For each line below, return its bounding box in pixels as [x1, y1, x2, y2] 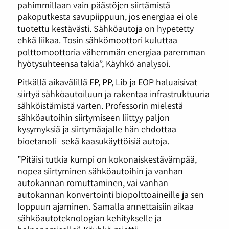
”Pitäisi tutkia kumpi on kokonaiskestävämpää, [17, 152, 197, 165]
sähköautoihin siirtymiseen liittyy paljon [17, 110, 170, 123]
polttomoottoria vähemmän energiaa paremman [17, 45, 205, 58]
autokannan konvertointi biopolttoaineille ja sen [17, 188, 204, 200]
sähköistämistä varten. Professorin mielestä [17, 99, 183, 111]
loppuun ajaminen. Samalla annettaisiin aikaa [17, 199, 194, 212]
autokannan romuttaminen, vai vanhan [17, 176, 168, 189]
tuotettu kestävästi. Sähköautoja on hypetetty [17, 22, 194, 35]
